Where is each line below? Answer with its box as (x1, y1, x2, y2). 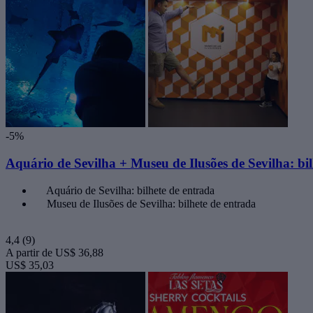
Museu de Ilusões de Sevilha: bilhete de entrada (47, 198, 256, 210)
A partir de (6, 247, 52, 259)
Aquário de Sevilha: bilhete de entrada (46, 184, 214, 197)
